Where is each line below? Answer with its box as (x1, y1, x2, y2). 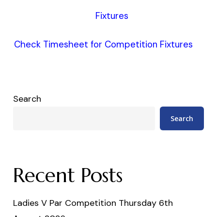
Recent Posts (13, 162, 123, 188)
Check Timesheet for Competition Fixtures (14, 38, 203, 50)
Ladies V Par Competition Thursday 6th (13, 197, 173, 209)
